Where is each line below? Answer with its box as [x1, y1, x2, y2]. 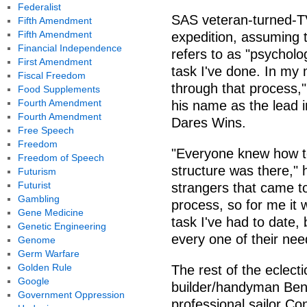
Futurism [17, 166, 56, 177]
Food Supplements [17, 84, 100, 95]
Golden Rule [17, 262, 72, 273]
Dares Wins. [171, 115, 246, 130]
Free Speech [17, 125, 74, 136]
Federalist [17, 1, 61, 12]
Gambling [17, 193, 60, 204]
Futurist [17, 180, 51, 191]
